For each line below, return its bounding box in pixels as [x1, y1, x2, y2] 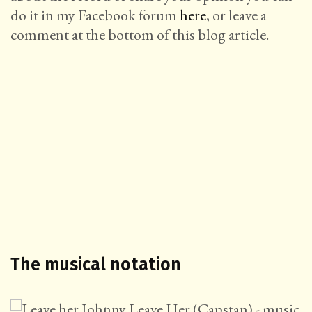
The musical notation [10, 254, 181, 276]
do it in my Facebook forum [10, 5, 180, 26]
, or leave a [206, 5, 267, 26]
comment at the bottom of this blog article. [10, 24, 269, 45]
